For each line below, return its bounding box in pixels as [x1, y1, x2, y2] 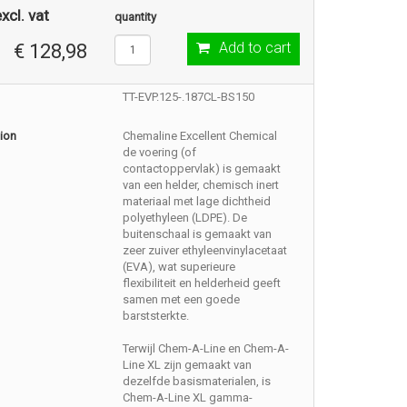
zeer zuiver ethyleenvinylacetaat [123, 243, 288, 257]
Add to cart [218, 39, 291, 56]
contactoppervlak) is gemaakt [123, 162, 282, 175]
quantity [114, 10, 156, 24]
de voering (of [123, 145, 197, 159]
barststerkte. [123, 309, 190, 323]
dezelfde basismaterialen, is [123, 374, 272, 388]
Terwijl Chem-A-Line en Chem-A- [123, 342, 290, 355]
